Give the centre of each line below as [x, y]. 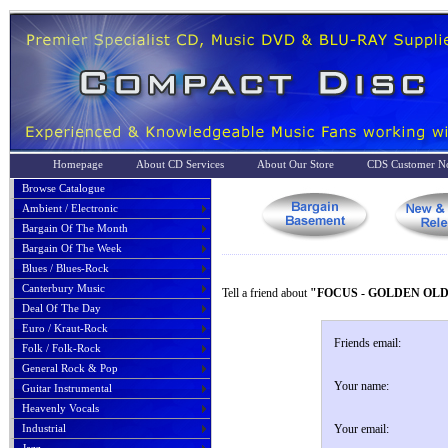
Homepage [78, 164]
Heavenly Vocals [60, 408]
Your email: [361, 429]
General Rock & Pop [70, 368]
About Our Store [295, 164]
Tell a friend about [266, 293]
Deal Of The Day [61, 308]
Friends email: [367, 343]
